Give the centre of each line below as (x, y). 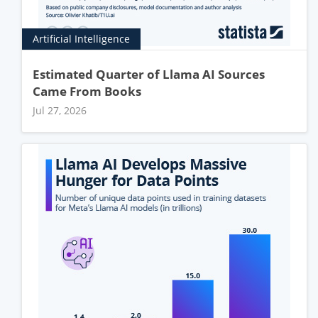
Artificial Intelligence (81, 39)
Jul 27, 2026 (60, 110)
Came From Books (87, 91)
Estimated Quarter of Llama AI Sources (149, 74)
